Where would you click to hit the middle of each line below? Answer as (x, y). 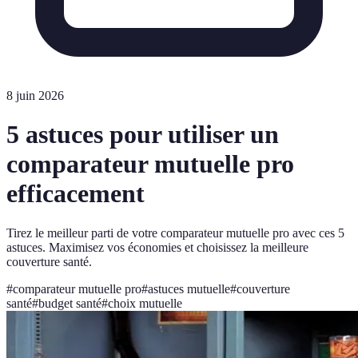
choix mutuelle (145, 303)
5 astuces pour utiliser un (143, 135)
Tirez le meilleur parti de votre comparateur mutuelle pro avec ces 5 (175, 233)
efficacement (76, 194)
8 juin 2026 (35, 95)
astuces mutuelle (189, 288)
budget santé (70, 303)
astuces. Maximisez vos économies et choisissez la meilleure (157, 247)
